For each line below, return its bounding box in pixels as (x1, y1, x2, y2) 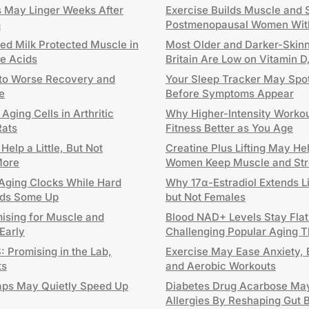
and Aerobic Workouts (166, 259, 276, 272)
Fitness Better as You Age (166, 121, 293, 134)
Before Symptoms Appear (166, 87, 294, 100)
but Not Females (166, 190, 246, 203)
